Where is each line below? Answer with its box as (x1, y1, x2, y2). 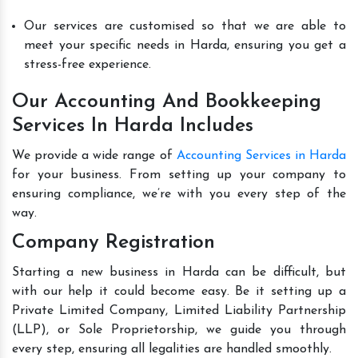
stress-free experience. (24, 58, 151, 71)
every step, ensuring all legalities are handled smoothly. (12, 342, 332, 356)
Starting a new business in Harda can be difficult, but (12, 265, 346, 279)
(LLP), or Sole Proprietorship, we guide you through (12, 323, 346, 336)
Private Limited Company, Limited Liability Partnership (12, 304, 346, 317)
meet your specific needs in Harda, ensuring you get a (24, 38, 346, 52)
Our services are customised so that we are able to (24, 19, 346, 33)
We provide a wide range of (12, 149, 177, 162)
